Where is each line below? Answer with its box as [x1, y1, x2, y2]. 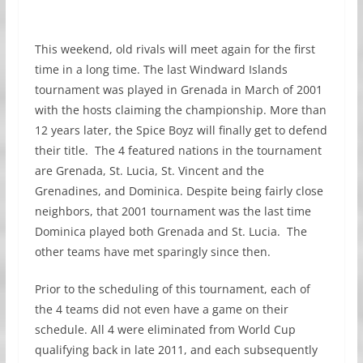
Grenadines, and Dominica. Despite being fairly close [34, 183, 323, 199]
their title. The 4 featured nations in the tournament [34, 143, 322, 159]
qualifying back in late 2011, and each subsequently [34, 342, 318, 358]
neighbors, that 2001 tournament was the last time [34, 203, 311, 220]
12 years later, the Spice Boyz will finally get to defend [34, 122, 327, 139]
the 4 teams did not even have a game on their [34, 301, 288, 318]
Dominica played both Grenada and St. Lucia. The [34, 224, 307, 240]
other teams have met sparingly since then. [34, 244, 271, 260]
